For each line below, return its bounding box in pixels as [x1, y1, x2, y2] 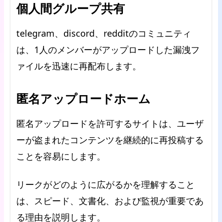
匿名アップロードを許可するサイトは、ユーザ [16, 117, 204, 129]
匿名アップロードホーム [16, 90, 151, 107]
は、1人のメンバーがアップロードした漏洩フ [16, 44, 200, 55]
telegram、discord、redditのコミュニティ [16, 27, 191, 39]
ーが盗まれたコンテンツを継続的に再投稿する [16, 134, 204, 146]
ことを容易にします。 [16, 150, 106, 162]
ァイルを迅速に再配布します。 [16, 60, 141, 72]
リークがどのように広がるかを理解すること [16, 178, 195, 190]
